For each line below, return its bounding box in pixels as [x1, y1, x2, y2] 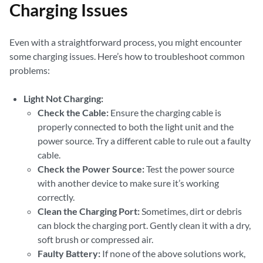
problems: [9, 65, 50, 76]
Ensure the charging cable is [109, 107, 221, 118]
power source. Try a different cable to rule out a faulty [38, 135, 251, 146]
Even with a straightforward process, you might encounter [9, 36, 242, 48]
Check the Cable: [38, 107, 109, 118]
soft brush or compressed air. [38, 234, 153, 245]
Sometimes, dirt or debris [140, 205, 242, 217]
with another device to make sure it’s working [38, 177, 219, 188]
